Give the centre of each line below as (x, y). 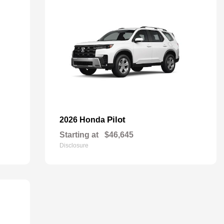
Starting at (79, 135)
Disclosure (74, 145)
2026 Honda (83, 120)
